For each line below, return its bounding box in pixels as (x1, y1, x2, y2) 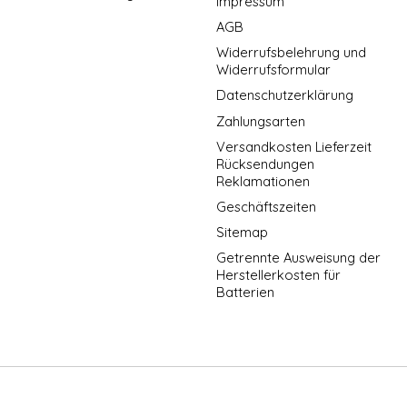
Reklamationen (215, 172, 310, 190)
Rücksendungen (215, 154, 314, 173)
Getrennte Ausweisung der (215, 249, 381, 267)
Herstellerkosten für (215, 266, 341, 284)
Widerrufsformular (215, 61, 331, 79)
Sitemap (215, 223, 268, 241)
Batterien (215, 283, 274, 302)
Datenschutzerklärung (215, 86, 353, 104)
